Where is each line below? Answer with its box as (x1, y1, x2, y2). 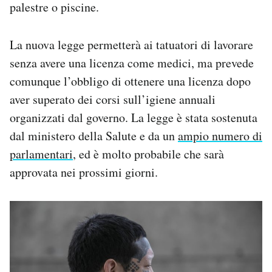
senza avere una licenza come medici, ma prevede (10, 55, 254, 72)
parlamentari (10, 146, 73, 163)
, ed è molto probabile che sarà (73, 146, 224, 163)
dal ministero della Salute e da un (10, 127, 178, 144)
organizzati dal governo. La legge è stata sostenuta (10, 109, 257, 126)
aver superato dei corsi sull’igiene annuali (10, 91, 216, 108)
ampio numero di (178, 127, 262, 144)
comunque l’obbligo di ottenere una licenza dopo (10, 73, 251, 90)
